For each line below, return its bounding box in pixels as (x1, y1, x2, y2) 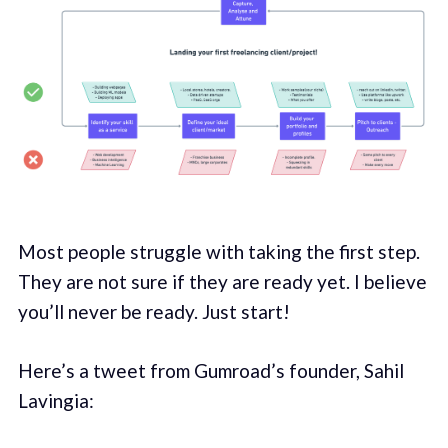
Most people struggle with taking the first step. (17, 240, 420, 264)
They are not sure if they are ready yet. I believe (17, 270, 427, 294)
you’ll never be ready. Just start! (17, 300, 290, 324)
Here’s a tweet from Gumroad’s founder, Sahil (17, 358, 404, 382)
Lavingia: (17, 388, 94, 412)
